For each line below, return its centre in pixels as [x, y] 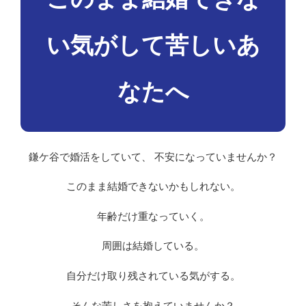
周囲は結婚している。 [153, 246]
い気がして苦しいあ [153, 45]
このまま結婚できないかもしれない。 [153, 187]
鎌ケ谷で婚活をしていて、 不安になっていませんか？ [153, 157]
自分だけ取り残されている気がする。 [153, 276]
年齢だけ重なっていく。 [153, 216]
